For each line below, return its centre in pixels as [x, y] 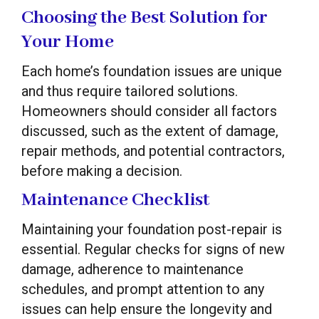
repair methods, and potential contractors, [153, 151]
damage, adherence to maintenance [132, 269]
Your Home [68, 42]
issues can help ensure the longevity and [147, 309]
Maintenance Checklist [115, 200]
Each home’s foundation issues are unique [152, 71]
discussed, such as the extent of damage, [150, 131]
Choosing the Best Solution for [145, 17]
